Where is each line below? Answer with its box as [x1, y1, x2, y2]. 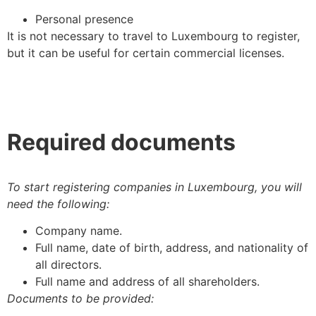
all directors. [35, 257, 102, 272]
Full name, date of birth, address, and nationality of [35, 241, 308, 255]
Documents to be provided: [7, 291, 154, 306]
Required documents [7, 128, 236, 157]
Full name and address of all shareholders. [35, 274, 260, 289]
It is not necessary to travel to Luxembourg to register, [7, 29, 300, 44]
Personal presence [35, 12, 133, 27]
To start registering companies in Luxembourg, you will [7, 180, 302, 195]
